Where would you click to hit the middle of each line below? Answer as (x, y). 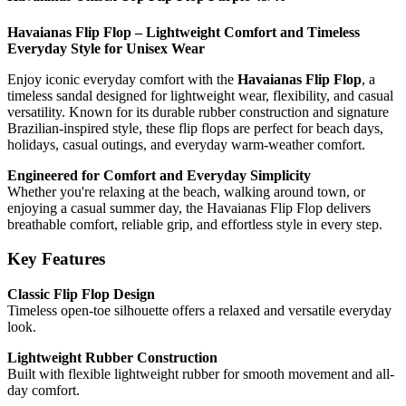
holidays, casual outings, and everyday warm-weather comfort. (186, 144)
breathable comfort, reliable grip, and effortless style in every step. (195, 224)
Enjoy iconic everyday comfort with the (122, 79)
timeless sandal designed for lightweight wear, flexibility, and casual (200, 95)
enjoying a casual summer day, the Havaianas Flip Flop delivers (189, 208)
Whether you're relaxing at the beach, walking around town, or (186, 191)
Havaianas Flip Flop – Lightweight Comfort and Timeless (184, 32)
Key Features (56, 259)
